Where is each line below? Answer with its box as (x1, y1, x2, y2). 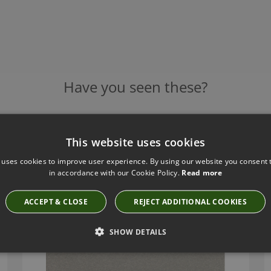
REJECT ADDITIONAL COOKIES (134, 196, 247, 206)
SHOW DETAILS (109, 226, 167, 237)
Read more (181, 167, 223, 177)
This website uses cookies (65, 134, 206, 149)
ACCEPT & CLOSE (24, 196, 88, 206)
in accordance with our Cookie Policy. (48, 167, 182, 177)
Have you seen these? (64, 77, 207, 97)
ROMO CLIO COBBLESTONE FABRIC (37, 139, 178, 150)
